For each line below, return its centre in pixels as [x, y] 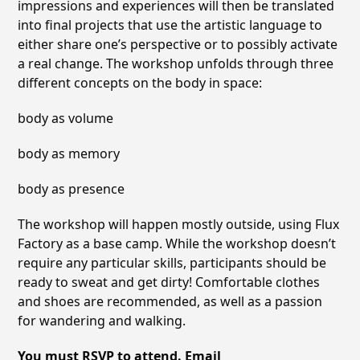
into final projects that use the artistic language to [170, 25]
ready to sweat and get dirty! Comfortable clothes [169, 282]
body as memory [69, 153]
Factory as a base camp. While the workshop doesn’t [177, 243]
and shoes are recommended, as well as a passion [170, 301]
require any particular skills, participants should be [172, 262]
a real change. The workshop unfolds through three [176, 63]
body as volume [66, 118]
